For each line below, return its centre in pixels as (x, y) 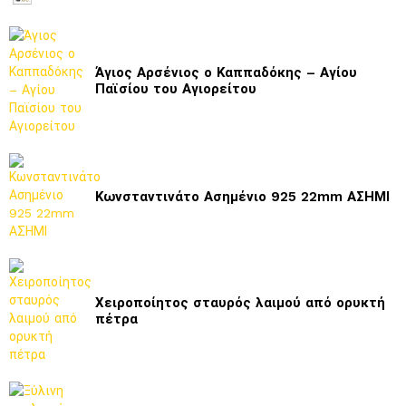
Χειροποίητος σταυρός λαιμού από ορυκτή (240, 302)
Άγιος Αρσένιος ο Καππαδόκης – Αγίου (226, 72)
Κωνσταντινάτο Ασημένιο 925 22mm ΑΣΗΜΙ (242, 196)
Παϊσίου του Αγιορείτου (176, 88)
